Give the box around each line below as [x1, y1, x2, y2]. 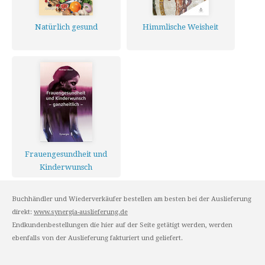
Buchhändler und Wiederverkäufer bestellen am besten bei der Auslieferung [12, 195, 251, 203]
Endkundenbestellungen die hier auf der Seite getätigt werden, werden [12, 221, 232, 229]
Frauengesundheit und [25, 150, 108, 159]
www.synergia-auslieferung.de [34, 208, 128, 216]
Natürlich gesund [34, 22, 98, 31]
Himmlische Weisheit [143, 22, 219, 31]
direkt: [12, 208, 34, 216]
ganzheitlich [44, 176, 89, 185]
